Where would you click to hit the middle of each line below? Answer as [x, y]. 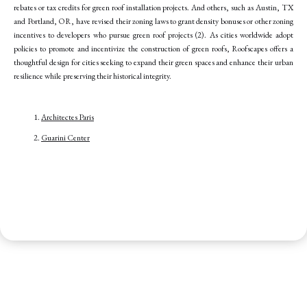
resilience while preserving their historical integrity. [93, 76]
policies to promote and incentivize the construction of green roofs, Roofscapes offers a [153, 48]
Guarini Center [65, 137]
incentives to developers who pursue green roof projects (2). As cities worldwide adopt [153, 35]
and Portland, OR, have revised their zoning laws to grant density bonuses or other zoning [153, 21]
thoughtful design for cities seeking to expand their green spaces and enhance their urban [153, 62]
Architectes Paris [67, 117]
